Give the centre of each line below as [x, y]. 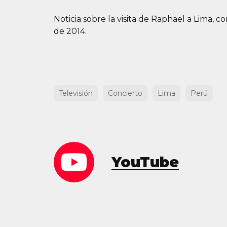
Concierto [125, 93]
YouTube [145, 162]
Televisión [76, 93]
